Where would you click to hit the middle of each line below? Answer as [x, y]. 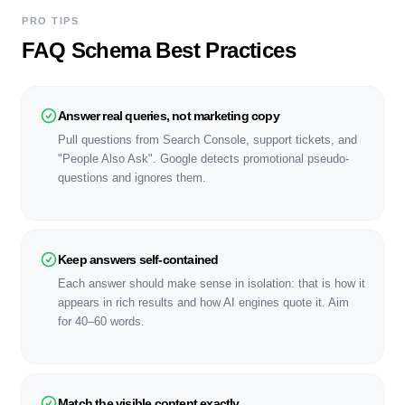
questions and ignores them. [132, 178]
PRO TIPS [51, 21]
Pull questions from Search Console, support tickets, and [207, 140]
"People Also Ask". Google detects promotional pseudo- [203, 159]
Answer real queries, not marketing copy [169, 116]
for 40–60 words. [101, 321]
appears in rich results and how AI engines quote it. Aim [203, 302]
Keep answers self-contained [138, 259]
